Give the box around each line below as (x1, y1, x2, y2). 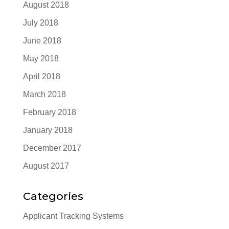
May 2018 (22, 54, 59, 63)
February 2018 (22, 107, 76, 117)
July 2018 (22, 18, 58, 27)
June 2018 (22, 36, 61, 45)
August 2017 (22, 161, 69, 170)
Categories (22, 189, 83, 202)
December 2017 (22, 143, 81, 152)
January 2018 (22, 125, 73, 134)
